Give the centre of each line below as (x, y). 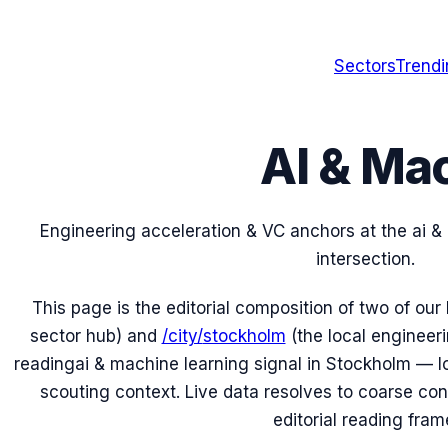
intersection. (365, 259)
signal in (287, 364)
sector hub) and (93, 336)
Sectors (364, 66)
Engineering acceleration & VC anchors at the (225, 231)
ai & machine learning (161, 364)
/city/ (182, 336)
